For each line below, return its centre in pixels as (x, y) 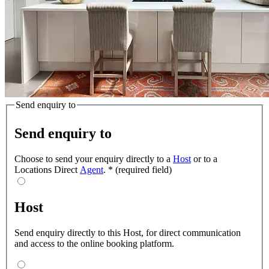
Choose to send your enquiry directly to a (94, 159)
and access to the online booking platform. (94, 244)
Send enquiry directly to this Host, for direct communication (128, 233)
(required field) (142, 170)
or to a (204, 159)
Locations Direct (47, 170)
